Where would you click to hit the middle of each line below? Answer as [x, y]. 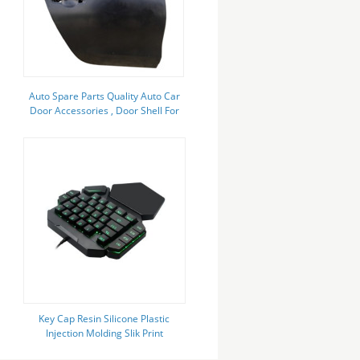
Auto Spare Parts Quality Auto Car [104, 96]
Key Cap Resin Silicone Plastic [104, 319]
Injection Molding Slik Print [104, 333]
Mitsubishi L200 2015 [104, 125]
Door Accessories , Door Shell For [104, 110]
